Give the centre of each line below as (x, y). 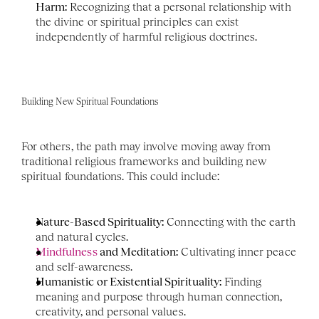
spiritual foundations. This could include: (121, 176)
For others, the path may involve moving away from (146, 146)
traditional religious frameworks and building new (144, 161)
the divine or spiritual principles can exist (137, 22)
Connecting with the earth (230, 222)
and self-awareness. (84, 267)
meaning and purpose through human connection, (159, 297)
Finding (241, 282)
